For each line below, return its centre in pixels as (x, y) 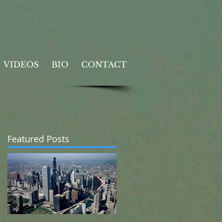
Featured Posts (38, 139)
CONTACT (104, 64)
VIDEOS (21, 64)
